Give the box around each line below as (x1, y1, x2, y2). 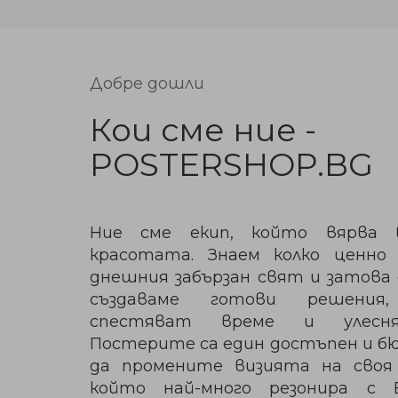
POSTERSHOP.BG (90, 145, 373, 185)
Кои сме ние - (90, 110, 316, 150)
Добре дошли (90, 74, 204, 94)
